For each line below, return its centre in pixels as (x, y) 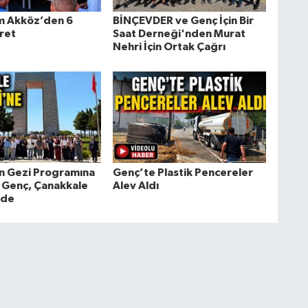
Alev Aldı (135, 185)
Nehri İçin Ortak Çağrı (169, 47)
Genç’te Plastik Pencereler (183, 172)
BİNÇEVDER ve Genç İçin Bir (183, 21)
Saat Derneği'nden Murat (179, 34)
